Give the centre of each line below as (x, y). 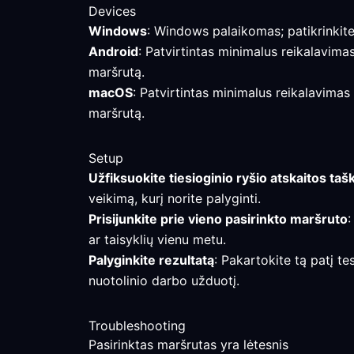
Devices (112, 11)
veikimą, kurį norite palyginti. (175, 198)
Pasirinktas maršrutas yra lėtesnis (188, 345)
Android (113, 51)
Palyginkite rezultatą (151, 260)
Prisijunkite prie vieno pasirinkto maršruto (218, 219)
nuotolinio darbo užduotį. (164, 281)
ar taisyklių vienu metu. (157, 239)
